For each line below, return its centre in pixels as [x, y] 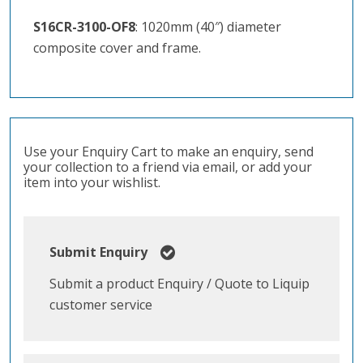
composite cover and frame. [117, 47]
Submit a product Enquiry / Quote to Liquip [179, 283]
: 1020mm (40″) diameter [208, 26]
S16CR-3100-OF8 [84, 26]
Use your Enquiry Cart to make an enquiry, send [169, 151]
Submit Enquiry [98, 252]
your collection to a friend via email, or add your [168, 167]
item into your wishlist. [92, 182]
